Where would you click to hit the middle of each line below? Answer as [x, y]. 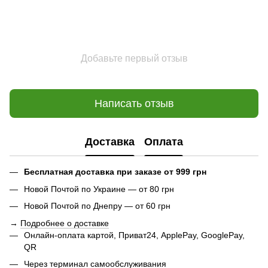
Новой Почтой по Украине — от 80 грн [99, 189]
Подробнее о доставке [65, 223]
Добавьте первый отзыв [134, 59]
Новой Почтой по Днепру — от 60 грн [97, 206]
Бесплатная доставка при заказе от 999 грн [115, 172]
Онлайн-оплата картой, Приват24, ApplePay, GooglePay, [134, 235]
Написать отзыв [134, 103]
